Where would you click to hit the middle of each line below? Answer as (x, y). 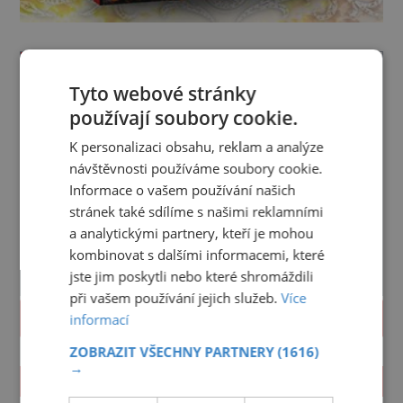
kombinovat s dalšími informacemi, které (197, 255)
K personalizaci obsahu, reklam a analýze (197, 147)
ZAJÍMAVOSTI (84, 382)
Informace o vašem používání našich (183, 190)
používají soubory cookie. (184, 118)
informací (99, 319)
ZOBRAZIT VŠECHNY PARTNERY (174, 352)
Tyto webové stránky (163, 94)
